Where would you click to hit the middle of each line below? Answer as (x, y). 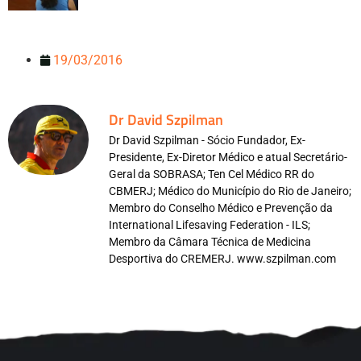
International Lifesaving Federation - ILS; (210, 224)
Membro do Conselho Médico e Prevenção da (221, 207)
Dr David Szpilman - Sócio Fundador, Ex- (207, 140)
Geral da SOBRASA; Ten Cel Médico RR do (212, 174)
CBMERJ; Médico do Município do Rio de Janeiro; (230, 191)
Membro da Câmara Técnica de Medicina (210, 241)
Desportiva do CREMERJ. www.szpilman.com (222, 258)
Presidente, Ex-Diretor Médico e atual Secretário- (228, 157)
